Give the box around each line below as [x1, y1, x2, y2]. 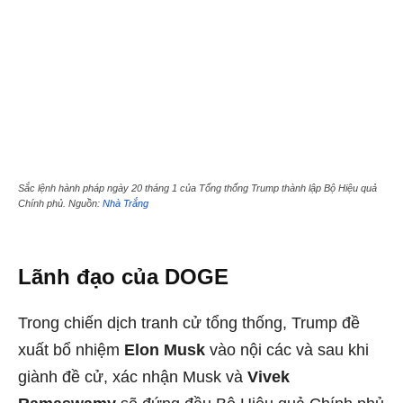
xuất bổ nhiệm [18, 341, 124, 360]
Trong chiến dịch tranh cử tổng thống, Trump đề [18, 314, 360, 333]
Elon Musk [124, 341, 205, 360]
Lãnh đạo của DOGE [18, 264, 228, 290]
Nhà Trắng [103, 198, 148, 210]
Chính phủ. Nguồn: [18, 198, 103, 210]
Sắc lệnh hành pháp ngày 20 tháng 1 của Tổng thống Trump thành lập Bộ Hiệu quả [18, 183, 377, 194]
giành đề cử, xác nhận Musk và [18, 368, 247, 387]
